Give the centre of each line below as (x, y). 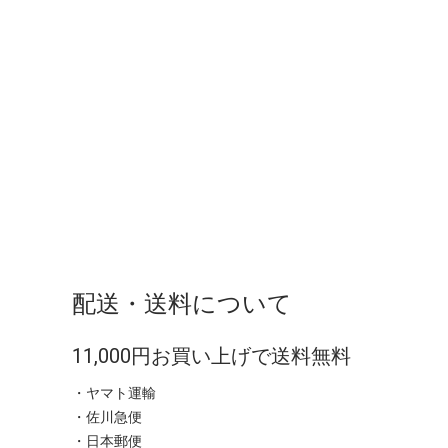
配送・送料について (182, 304)
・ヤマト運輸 (114, 393)
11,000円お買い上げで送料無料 (211, 356)
